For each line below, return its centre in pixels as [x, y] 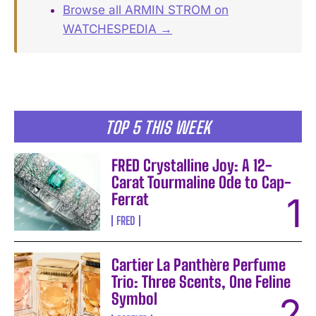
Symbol [135, 298]
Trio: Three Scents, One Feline [201, 281]
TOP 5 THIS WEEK [158, 127]
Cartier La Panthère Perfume [199, 265]
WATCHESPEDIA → [118, 29]
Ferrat [130, 199]
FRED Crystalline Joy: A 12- [192, 165]
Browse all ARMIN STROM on [146, 10]
